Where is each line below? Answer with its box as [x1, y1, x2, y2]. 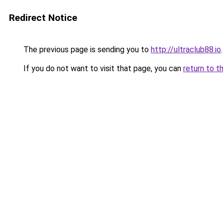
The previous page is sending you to [21, 45, 151, 54]
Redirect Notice [9, 12, 77, 23]
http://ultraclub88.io [151, 45, 221, 54]
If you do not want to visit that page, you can [21, 64, 183, 73]
